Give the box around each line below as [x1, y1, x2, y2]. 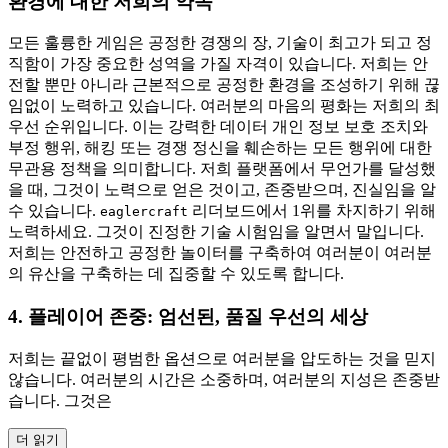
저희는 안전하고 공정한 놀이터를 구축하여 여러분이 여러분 [8, 244, 432, 262]
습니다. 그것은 [8, 391, 112, 409]
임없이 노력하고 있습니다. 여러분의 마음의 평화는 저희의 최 [8, 97, 440, 115]
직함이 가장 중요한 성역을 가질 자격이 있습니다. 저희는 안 [8, 55, 428, 73]
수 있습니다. [8, 202, 100, 220]
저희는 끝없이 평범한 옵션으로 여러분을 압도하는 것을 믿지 [8, 349, 436, 367]
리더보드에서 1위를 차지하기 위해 [188, 202, 436, 220]
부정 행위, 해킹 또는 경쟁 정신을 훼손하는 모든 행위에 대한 [8, 139, 432, 157]
